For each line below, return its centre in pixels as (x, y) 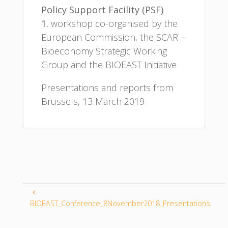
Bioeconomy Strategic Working (104, 51)
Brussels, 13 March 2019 (93, 101)
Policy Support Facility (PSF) (102, 9)
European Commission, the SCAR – (113, 37)
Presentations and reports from (107, 87)
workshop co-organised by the (113, 23)
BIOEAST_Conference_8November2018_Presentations (120, 203)
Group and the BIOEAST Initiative (109, 64)
